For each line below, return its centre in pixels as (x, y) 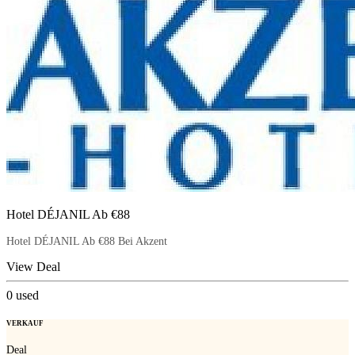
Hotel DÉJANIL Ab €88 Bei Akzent (87, 241)
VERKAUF (25, 323)
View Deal (33, 266)
